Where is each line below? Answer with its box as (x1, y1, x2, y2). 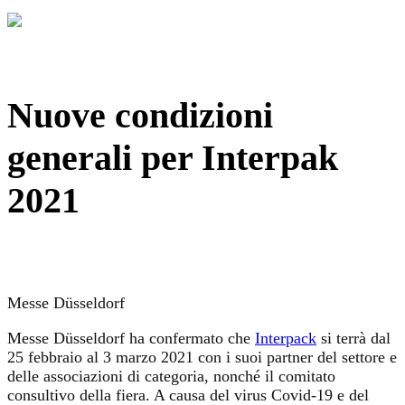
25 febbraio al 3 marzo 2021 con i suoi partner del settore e (7, 347, 397, 366)
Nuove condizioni (7, 94, 273, 136)
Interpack (255, 328, 316, 347)
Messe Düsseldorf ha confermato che (7, 328, 255, 347)
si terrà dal (316, 328, 391, 347)
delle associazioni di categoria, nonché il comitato (7, 366, 335, 385)
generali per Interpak (7, 137, 338, 178)
